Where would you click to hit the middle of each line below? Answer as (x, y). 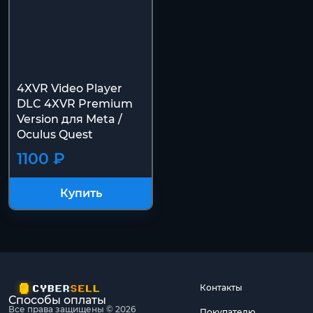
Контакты (221, 287)
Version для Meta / (70, 119)
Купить (81, 193)
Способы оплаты (57, 300)
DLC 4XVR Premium (75, 104)
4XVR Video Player (70, 88)
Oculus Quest (55, 134)
